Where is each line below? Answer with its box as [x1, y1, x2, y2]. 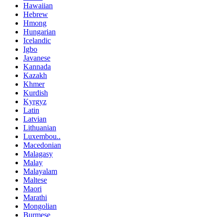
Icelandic [23, 36, 51, 45]
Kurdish [23, 88, 48, 97]
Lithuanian [23, 123, 56, 132]
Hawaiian [23, 1, 53, 10]
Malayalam [23, 167, 57, 175]
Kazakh [23, 71, 47, 79]
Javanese [23, 53, 50, 62]
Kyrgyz [23, 97, 46, 106]
